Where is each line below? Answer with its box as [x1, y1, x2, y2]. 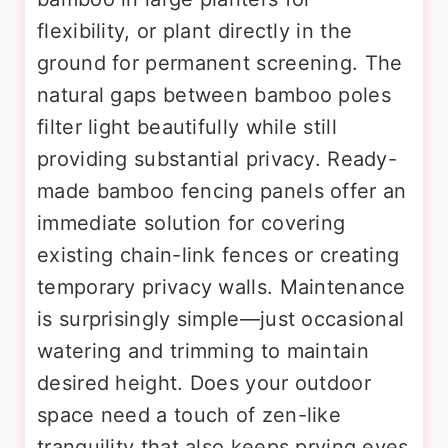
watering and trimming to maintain [37, 338, 369, 363]
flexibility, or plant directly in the [37, 18, 353, 43]
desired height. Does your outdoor [37, 370, 371, 395]
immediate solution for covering [37, 210, 346, 235]
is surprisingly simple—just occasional [37, 306, 405, 331]
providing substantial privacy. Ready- [37, 146, 398, 171]
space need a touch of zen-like [37, 402, 341, 427]
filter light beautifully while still [37, 114, 337, 139]
